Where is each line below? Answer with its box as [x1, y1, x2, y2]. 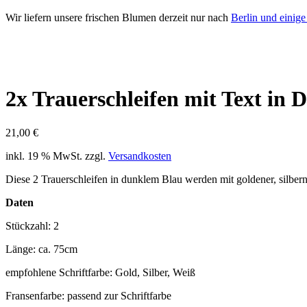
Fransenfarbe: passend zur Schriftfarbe [5, 289, 171, 302]
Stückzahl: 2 [5, 219, 59, 232]
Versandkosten [108, 149, 171, 162]
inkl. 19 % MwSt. [5, 149, 82, 162]
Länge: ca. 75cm [5, 243, 77, 255]
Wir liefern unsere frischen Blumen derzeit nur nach [5, 11, 231, 23]
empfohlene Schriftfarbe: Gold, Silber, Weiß [5, 266, 195, 278]
